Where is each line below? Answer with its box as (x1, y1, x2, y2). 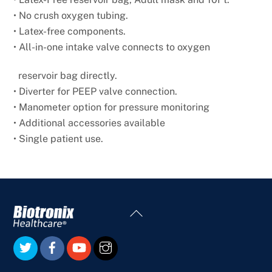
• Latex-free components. (13, 25, 126, 37)
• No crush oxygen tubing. (13, 9, 129, 21)
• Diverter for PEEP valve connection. (13, 85, 178, 97)
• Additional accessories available (13, 117, 166, 129)
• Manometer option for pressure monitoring (13, 101, 210, 113)
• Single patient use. (13, 132, 104, 144)
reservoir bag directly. (13, 69, 118, 81)
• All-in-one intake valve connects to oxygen (13, 41, 211, 53)
